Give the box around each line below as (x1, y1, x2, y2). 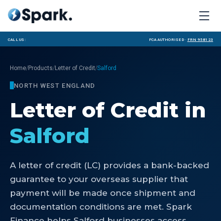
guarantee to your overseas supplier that (10, 174, 188, 184)
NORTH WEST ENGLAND (14, 81, 96, 89)
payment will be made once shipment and (10, 188, 195, 198)
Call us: (8, 36, 26, 42)
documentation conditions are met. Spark (10, 202, 192, 212)
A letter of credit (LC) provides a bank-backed (10, 160, 209, 170)
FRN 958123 (187, 36, 213, 42)
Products (28, 64, 53, 72)
